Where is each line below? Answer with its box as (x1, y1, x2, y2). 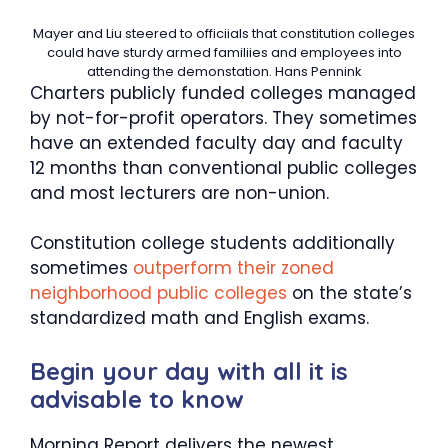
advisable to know (30, 383, 244, 414)
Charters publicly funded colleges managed (30, 80, 416, 105)
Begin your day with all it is (30, 355, 348, 386)
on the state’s (292, 281, 412, 305)
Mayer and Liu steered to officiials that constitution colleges (33, 23, 415, 43)
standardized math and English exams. (30, 306, 369, 330)
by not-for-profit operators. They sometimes (30, 105, 417, 130)
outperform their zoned (128, 256, 334, 280)
